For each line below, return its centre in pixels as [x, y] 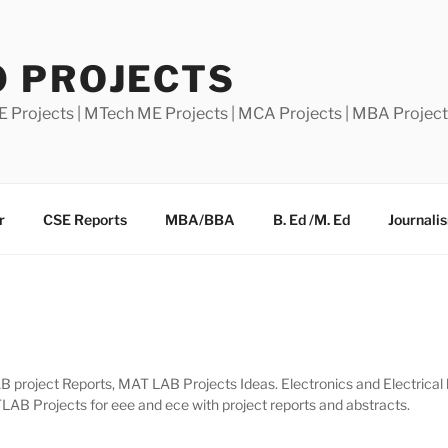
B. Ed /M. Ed [311, 219]
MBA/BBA [199, 219]
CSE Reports [84, 219]
